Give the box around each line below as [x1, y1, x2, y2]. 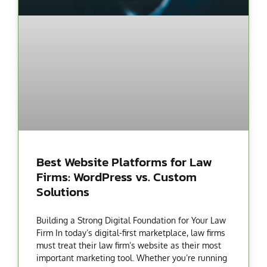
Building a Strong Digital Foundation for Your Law [36, 215, 226, 225]
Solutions [36, 182, 89, 201]
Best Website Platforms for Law [36, 152, 212, 171]
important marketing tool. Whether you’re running [36, 252, 227, 263]
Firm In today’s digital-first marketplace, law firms [36, 227, 225, 238]
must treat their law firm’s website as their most [36, 240, 221, 250]
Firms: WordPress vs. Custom [36, 167, 197, 186]
